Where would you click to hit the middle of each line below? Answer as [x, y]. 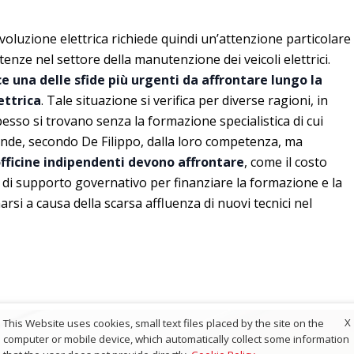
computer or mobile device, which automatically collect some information [176, 339]
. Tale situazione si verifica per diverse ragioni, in [185, 100]
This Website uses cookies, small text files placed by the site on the [164, 323]
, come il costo [286, 162]
